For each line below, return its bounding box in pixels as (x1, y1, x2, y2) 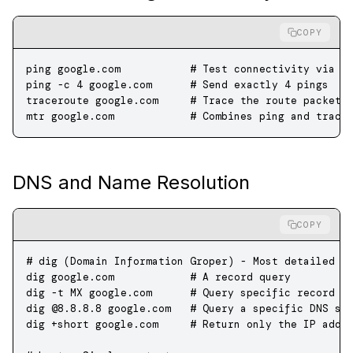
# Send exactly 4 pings (152, 78, 329, 91)
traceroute (26, 94, 89, 107)
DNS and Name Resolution (13, 171, 250, 194)
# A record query (114, 270, 291, 284)
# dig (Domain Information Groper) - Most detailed (26, 255, 335, 268)
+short (45, 318, 89, 331)
